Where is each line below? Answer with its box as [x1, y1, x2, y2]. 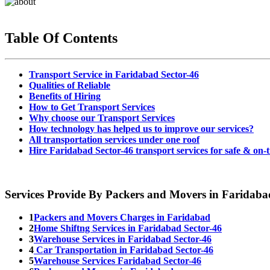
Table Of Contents [5, 30, 118, 46]
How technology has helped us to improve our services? [29, 124, 254, 134]
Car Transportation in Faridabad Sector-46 [34, 245, 213, 256]
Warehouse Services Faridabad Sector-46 [34, 256, 201, 266]
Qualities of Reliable [29, 80, 110, 91]
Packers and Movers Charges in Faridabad [34, 212, 210, 223]
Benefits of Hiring [29, 91, 101, 102]
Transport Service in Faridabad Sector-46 [29, 69, 199, 80]
